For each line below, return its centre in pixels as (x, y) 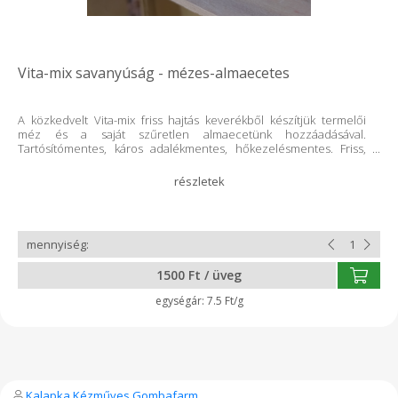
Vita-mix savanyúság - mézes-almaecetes (154, 73)
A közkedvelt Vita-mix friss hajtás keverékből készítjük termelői (192, 120)
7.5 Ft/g (225, 301)
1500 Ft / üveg (199, 275)
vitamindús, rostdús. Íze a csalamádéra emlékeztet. (151, 163)
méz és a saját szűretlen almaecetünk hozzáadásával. (192, 134)
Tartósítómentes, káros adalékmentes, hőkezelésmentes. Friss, (192, 148)
